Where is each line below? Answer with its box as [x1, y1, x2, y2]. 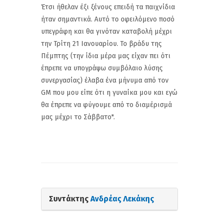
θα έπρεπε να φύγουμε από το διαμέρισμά [41, 100, 172, 109]
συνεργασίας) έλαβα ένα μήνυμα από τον [41, 76, 169, 85]
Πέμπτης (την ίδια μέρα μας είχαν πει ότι [41, 51, 171, 60]
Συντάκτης [49, 194, 90, 203]
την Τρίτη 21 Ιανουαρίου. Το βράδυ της [41, 39, 162, 48]
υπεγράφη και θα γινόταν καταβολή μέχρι [41, 27, 172, 36]
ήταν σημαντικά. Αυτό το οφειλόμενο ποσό [41, 15, 175, 23]
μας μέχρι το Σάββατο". [41, 112, 115, 121]
